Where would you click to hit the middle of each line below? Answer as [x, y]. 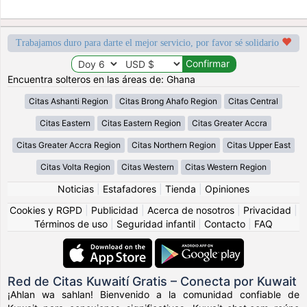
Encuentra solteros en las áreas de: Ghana [102, 79]
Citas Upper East [259, 145]
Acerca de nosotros [191, 210]
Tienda [181, 188]
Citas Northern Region [174, 145]
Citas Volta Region [75, 167]
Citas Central [253, 101]
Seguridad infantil [156, 223]
